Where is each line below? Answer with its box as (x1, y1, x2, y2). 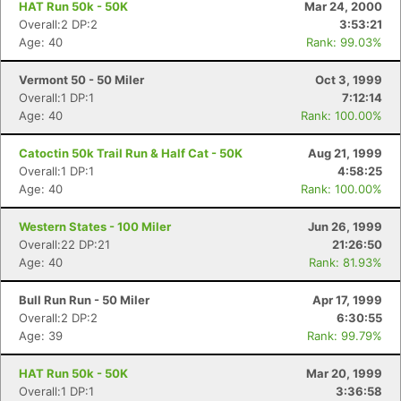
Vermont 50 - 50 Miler (19, 73, 144, 87)
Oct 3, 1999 (315, 73, 382, 87)
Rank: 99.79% (307, 328, 382, 343)
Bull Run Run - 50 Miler (19, 293, 149, 307)
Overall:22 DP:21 (19, 237, 110, 252)
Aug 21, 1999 (308, 146, 382, 160)
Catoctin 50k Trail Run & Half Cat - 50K (19, 146, 243, 160)
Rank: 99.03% (306, 35, 382, 49)
